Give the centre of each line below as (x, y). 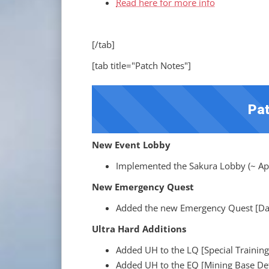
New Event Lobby (131, 144)
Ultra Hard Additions (139, 228)
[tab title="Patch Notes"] (141, 65)
